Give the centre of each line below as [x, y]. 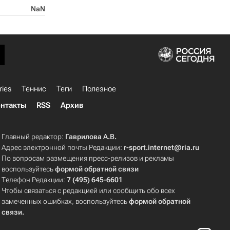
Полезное [99, 89]
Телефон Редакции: [34, 180]
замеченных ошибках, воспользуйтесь [65, 201]
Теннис [34, 89]
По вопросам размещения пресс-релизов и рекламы [88, 158]
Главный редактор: [34, 137]
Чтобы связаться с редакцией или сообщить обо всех [89, 190]
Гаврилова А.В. [91, 137]
